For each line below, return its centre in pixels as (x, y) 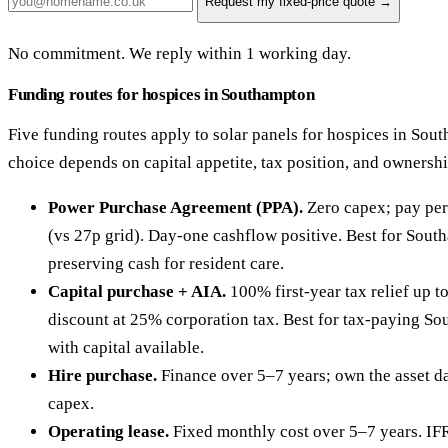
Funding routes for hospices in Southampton (161, 95)
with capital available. (126, 348)
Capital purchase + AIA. (137, 292)
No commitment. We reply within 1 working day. (179, 54)
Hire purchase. (102, 376)
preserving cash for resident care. (166, 264)
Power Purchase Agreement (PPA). (175, 208)
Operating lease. (108, 432)
